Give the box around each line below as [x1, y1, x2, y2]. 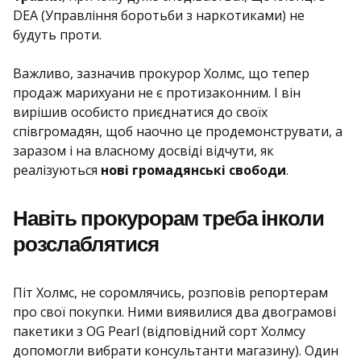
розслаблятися [13, 230, 159, 257]
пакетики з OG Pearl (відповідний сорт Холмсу [13, 322, 305, 340]
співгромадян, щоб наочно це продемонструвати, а [13, 122, 342, 140]
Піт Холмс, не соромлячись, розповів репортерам [13, 284, 328, 301]
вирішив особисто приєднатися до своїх [13, 103, 268, 121]
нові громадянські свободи [101, 161, 286, 179]
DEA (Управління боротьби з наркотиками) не [13, 6, 305, 24]
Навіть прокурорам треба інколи [13, 205, 324, 231]
